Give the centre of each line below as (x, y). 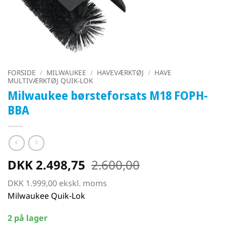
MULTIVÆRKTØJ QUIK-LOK (50, 80)
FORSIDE (22, 72)
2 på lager (27, 218)
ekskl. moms (82, 183)
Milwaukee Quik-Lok (46, 196)
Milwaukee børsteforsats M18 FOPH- (108, 95)
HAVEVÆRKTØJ (121, 72)
